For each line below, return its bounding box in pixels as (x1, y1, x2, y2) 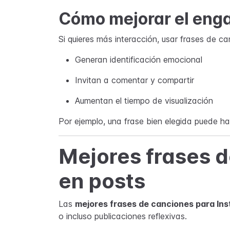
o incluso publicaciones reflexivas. (59, 211, 187, 221)
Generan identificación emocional (75, 54, 202, 65)
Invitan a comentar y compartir (75, 75, 194, 85)
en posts (59, 168, 145, 194)
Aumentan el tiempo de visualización (75, 95, 213, 106)
